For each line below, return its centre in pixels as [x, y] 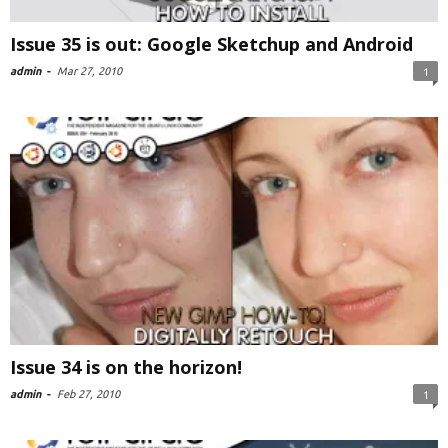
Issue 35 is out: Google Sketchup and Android [211, 44]
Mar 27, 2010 [89, 71]
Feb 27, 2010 [88, 394]
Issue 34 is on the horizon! [126, 367]
